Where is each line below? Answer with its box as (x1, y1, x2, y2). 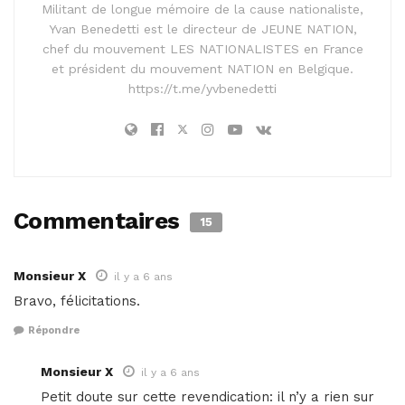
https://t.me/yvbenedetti (128, 80, 277, 96)
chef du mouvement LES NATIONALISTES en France (42, 41, 363, 56)
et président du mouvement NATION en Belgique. (52, 61, 353, 76)
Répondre (28, 325, 80, 337)
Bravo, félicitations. (14, 292, 140, 309)
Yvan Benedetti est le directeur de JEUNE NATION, (48, 21, 357, 36)
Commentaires (14, 206, 186, 234)
